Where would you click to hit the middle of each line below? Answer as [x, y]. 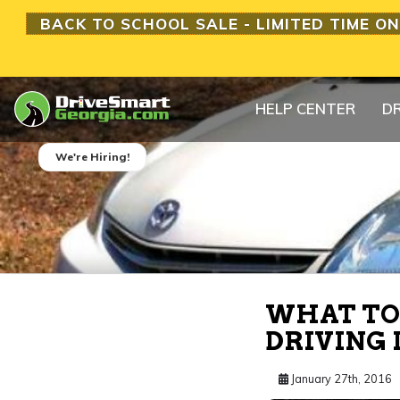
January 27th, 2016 [340, 379]
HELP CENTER [305, 108]
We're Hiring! [93, 157]
